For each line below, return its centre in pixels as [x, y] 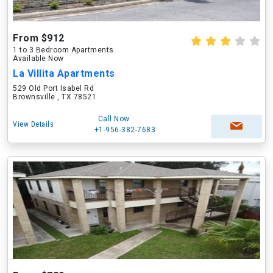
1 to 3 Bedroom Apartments [63, 50]
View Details [33, 124]
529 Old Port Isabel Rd [53, 88]
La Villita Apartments [64, 73]
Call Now [114, 119]
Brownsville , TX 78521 [55, 97]
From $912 [39, 38]
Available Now [38, 58]
